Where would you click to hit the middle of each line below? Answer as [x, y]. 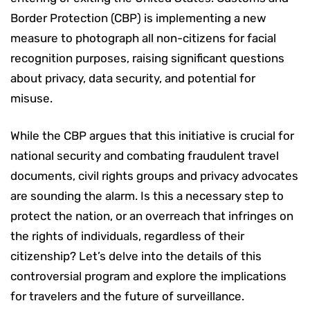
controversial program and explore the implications [148, 276]
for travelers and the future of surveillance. [127, 296]
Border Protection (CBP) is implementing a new [138, 18]
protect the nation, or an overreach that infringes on [152, 216]
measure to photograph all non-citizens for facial [143, 38]
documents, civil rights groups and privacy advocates [154, 175]
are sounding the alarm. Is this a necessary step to [147, 195]
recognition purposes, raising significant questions [147, 58]
